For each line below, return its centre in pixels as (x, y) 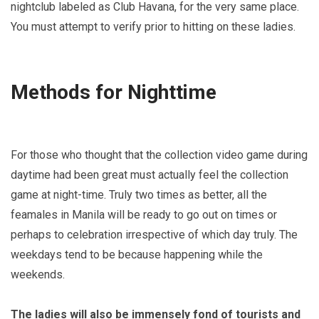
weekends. (38, 275)
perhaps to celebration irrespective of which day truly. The (154, 235)
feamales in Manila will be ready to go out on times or (144, 215)
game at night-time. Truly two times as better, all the (139, 195)
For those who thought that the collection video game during (159, 155)
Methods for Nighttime (114, 93)
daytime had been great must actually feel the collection (150, 175)
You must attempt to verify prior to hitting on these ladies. (153, 27)
